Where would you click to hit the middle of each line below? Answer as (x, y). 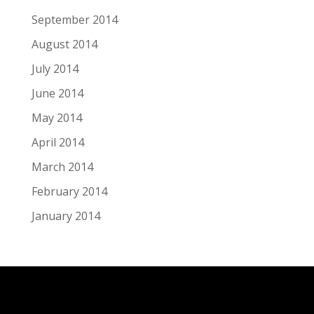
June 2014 (57, 93)
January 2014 (66, 216)
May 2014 (56, 117)
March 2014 (62, 166)
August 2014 (64, 44)
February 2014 (69, 191)
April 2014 (57, 142)
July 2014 (55, 68)
